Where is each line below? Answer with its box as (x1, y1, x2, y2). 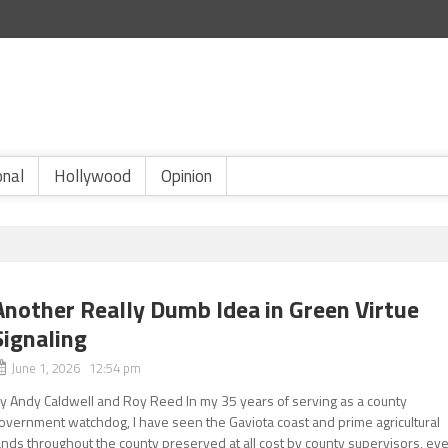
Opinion (161, 163, 212, 189)
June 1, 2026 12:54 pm (11, 358, 142, 378)
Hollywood (54, 163, 131, 189)
